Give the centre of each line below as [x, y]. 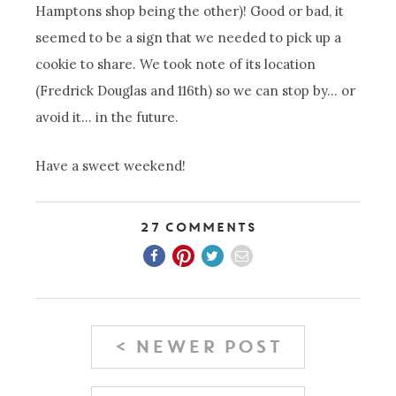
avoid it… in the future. [107, 117]
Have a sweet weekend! [111, 165]
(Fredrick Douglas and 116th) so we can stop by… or [196, 90]
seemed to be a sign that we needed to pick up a [189, 37]
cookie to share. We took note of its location [176, 64]
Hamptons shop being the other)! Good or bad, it [190, 11]
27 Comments [198, 228]
